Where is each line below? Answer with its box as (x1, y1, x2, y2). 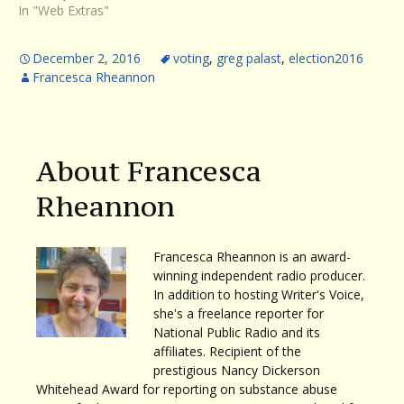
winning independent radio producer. (153, 266, 365, 284)
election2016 (289, 49, 363, 67)
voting (173, 49, 209, 67)
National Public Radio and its (153, 323, 320, 341)
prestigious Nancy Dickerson (153, 361, 320, 379)
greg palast (216, 49, 281, 67)
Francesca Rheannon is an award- (153, 247, 351, 265)
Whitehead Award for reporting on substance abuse (36, 380, 337, 398)
